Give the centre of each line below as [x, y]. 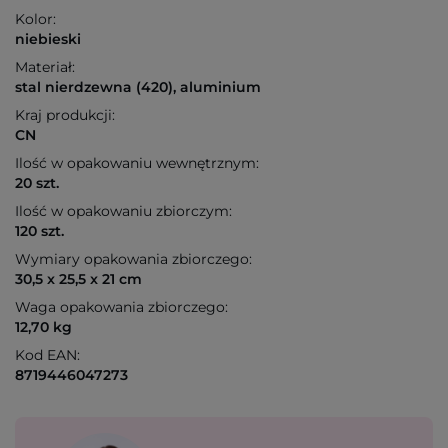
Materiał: [45, 67]
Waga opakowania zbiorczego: [121, 307]
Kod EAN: [47, 355]
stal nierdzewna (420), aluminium [138, 87]
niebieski [48, 39]
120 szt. [39, 231]
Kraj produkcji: [65, 115]
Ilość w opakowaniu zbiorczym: [123, 211]
